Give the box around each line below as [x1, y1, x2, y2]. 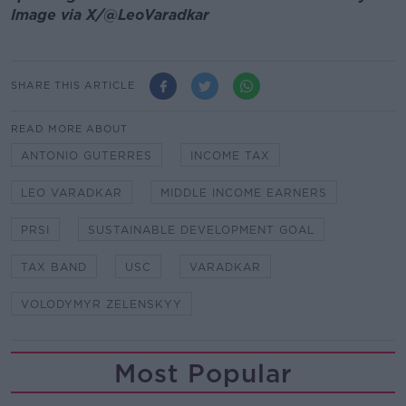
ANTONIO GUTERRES [21, 148, 152, 162]
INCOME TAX [190, 148, 270, 162]
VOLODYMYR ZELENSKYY [21, 296, 182, 311]
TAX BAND [21, 259, 87, 274]
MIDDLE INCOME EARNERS [160, 185, 327, 199]
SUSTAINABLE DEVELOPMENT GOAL [88, 222, 314, 237]
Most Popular [113, 357, 293, 389]
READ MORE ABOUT [11, 121, 128, 135]
